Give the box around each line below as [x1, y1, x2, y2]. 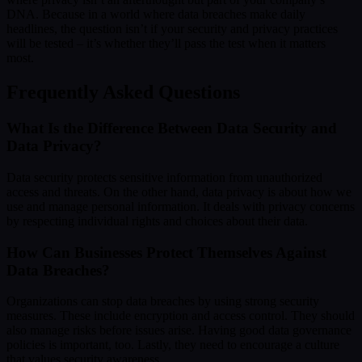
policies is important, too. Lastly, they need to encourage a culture [6, 338, 339, 352]
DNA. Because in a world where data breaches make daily [6, 7, 305, 22]
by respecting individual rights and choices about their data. [6, 213, 308, 228]
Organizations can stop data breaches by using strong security [6, 294, 319, 309]
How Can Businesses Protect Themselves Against [6, 243, 326, 261]
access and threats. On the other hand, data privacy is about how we [6, 184, 351, 199]
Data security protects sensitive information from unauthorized [6, 170, 322, 184]
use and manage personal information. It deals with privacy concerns [6, 199, 355, 213]
